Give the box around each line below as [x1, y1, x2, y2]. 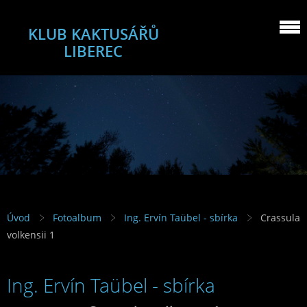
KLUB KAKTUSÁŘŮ [27, 23, 159, 45]
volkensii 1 [7, 228, 55, 242]
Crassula [260, 211, 300, 225]
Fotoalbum [53, 211, 101, 225]
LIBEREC [64, 40, 123, 62]
